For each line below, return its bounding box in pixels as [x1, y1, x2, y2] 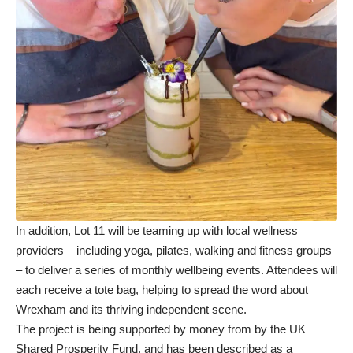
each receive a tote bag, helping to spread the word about [16, 283, 308, 297]
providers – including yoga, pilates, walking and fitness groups [16, 243, 332, 258]
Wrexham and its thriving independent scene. [16, 303, 247, 317]
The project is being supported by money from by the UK [16, 322, 306, 336]
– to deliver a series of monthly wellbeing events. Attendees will [16, 263, 337, 277]
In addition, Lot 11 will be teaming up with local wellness [16, 224, 298, 238]
